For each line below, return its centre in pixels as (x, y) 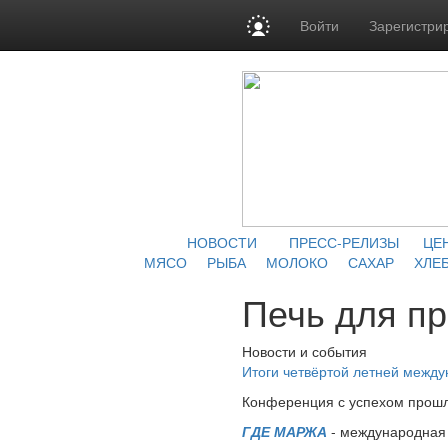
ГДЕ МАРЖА (284, 431)
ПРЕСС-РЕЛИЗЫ (344, 242)
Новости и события (304, 351)
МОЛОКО (296, 262)
